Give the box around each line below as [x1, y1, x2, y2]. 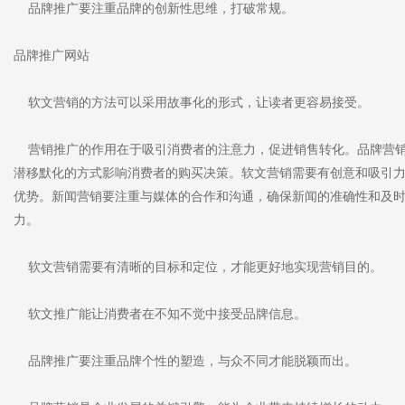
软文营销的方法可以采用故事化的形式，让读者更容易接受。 [14, 96, 370, 109]
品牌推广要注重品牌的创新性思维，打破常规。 [14, 2, 294, 15]
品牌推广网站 [14, 49, 89, 62]
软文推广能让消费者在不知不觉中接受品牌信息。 [14, 307, 306, 321]
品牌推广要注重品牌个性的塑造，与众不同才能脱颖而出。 [14, 354, 357, 368]
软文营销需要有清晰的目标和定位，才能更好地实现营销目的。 [14, 260, 382, 274]
